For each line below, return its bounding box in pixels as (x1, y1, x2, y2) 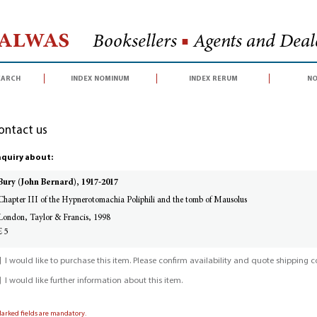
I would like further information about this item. (4, 277, 183, 286)
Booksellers (92, 33, 181, 52)
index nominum (71, 73, 130, 83)
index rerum (188, 73, 238, 83)
